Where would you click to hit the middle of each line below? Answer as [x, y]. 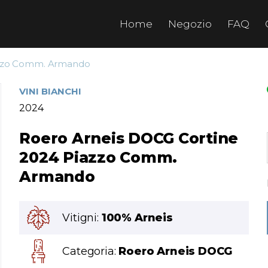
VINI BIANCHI [51, 91]
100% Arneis [137, 218]
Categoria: [91, 251]
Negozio [190, 24]
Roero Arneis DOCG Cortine [129, 138]
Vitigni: [82, 218]
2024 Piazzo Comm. [98, 157]
